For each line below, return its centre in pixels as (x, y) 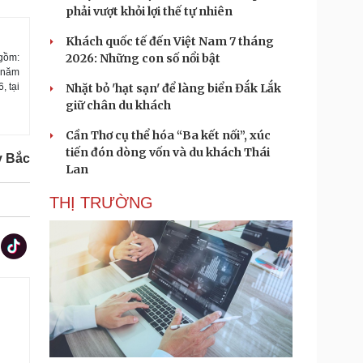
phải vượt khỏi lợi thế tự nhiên (149, 11)
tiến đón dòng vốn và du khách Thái (168, 152)
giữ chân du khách (118, 105)
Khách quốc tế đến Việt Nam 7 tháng (170, 41)
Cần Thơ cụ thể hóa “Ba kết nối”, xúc (168, 135)
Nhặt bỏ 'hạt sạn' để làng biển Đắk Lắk (173, 88)
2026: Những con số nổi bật (143, 58)
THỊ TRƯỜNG (101, 203)
